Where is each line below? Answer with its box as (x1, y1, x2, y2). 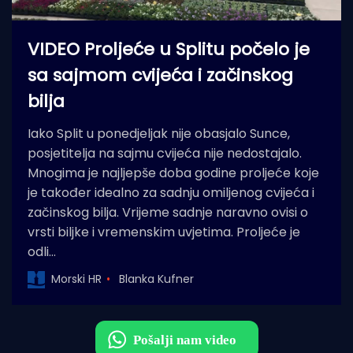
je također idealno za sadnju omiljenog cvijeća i (28, 183, 314, 202)
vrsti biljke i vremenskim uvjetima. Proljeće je (28, 222, 300, 241)
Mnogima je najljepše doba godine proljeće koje (28, 163, 319, 182)
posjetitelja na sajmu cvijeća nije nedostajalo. (28, 143, 302, 162)
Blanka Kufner (119, 271, 194, 288)
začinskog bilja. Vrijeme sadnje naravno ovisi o (28, 203, 308, 221)
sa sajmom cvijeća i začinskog (28, 62, 293, 87)
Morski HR (51, 271, 102, 288)
